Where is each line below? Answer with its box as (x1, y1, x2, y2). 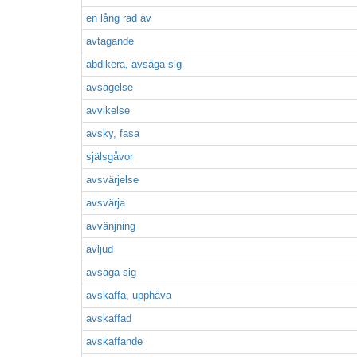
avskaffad (86, 312, 131, 324)
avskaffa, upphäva (86, 289, 171, 301)
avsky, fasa (86, 127, 139, 139)
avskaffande (86, 335, 143, 347)
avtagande (86, 35, 134, 47)
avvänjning (86, 220, 135, 232)
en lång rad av (86, 12, 151, 24)
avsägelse (86, 81, 133, 93)
